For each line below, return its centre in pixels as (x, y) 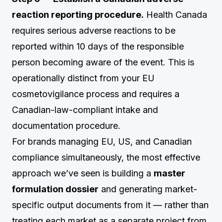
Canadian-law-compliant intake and (85, 110)
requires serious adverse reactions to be (94, 30)
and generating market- (148, 189)
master (169, 173)
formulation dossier (55, 189)
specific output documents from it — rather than (110, 205)
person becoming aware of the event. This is (103, 62)
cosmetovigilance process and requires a (96, 94)
